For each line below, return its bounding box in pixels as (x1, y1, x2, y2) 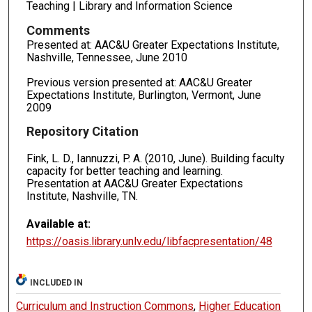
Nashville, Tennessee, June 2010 (26, 50, 187, 64)
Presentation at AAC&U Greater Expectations (26, 177, 243, 191)
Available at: (26, 217, 91, 231)
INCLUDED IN (30, 278, 84, 288)
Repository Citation (26, 124, 139, 139)
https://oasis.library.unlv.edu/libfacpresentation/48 (26, 235, 272, 249)
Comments (26, 22, 90, 38)
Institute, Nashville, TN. (26, 189, 138, 203)
